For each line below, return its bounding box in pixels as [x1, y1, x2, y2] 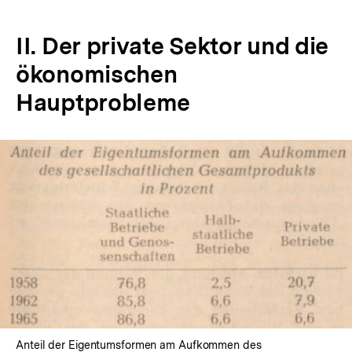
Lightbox [176, 247, 228, 263]
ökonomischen [16, 60, 178, 88]
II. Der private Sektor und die [16, 31, 328, 60]
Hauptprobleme [16, 88, 191, 116]
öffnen [176, 262, 214, 277]
